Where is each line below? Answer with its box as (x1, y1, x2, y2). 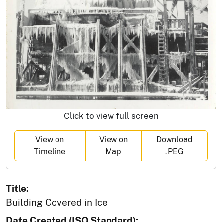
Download (156, 134, 193, 144)
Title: (6, 182, 29, 194)
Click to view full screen (63, 111, 159, 121)
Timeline (34, 146, 66, 156)
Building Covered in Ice (6, 196, 108, 208)
